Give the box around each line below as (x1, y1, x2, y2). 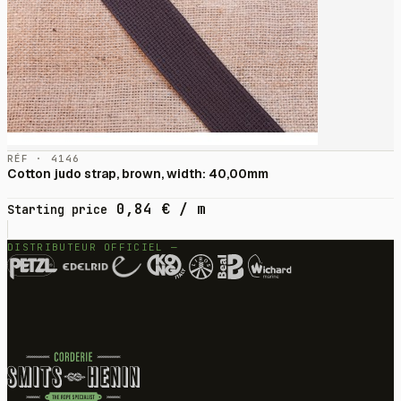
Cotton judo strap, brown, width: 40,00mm (7, 166, 269, 183)
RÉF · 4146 (7, 152, 80, 166)
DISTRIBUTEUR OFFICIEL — (7, 241, 179, 254)
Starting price (7, 201, 107, 218)
